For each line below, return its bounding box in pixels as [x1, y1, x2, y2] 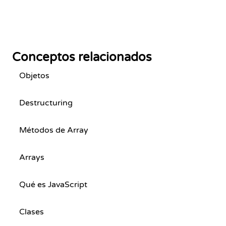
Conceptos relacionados [12, 50, 152, 65]
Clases [19, 207, 44, 217]
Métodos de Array [19, 125, 88, 135]
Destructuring [19, 98, 73, 108]
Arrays [19, 152, 44, 162]
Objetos [19, 71, 49, 81]
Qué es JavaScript [19, 180, 87, 190]
